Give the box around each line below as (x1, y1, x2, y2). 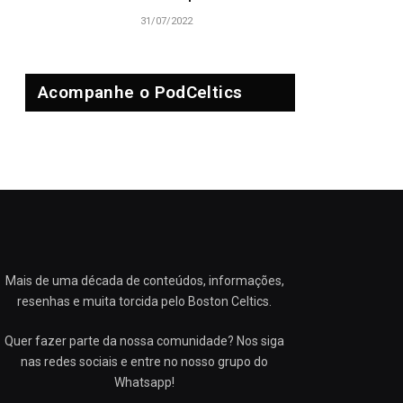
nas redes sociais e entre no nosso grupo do (21, 354, 269, 369)
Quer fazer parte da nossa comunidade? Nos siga (4, 334, 285, 348)
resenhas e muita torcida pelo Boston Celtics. (17, 294, 273, 309)
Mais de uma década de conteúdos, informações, (4, 273, 284, 288)
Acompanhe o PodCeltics (38, 82, 243, 103)
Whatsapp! (114, 375, 175, 390)
